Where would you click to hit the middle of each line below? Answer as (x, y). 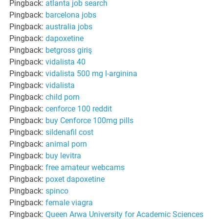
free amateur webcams (85, 167)
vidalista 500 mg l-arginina (92, 73)
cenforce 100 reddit (79, 109)
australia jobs (69, 26)
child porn (63, 97)
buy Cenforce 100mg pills (90, 120)
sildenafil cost (70, 132)
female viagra (69, 202)
